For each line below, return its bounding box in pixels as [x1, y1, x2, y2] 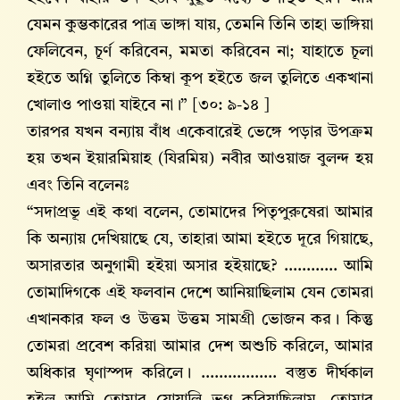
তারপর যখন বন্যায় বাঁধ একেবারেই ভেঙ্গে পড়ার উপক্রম [27, 124, 373, 141]
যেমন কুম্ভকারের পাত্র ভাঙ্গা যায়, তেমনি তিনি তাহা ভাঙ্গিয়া [27, 17, 373, 34]
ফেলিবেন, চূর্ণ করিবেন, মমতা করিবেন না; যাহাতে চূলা [27, 44, 373, 61]
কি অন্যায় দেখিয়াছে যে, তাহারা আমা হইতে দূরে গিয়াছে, [27, 231, 373, 248]
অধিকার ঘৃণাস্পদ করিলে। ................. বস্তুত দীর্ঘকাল [27, 365, 373, 382]
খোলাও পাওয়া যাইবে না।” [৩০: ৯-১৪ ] [27, 97, 270, 114]
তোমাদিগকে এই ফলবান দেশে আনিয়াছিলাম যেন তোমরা [27, 285, 373, 302]
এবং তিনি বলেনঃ [27, 178, 129, 195]
